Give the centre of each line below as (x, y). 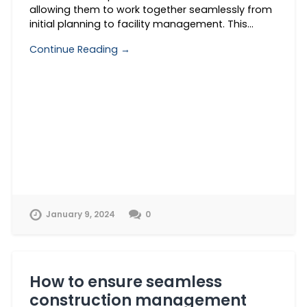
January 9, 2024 (80, 214)
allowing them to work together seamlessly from (150, 9)
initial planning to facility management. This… (141, 24)
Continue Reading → (79, 49)
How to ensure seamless (125, 281)
